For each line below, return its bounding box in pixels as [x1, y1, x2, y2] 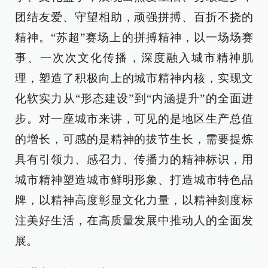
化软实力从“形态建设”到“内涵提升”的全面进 [15, 92, 253, 105]
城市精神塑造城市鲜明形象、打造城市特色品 [15, 173, 253, 186]
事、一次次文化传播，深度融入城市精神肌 [15, 51, 253, 64]
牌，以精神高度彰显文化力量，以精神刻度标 [15, 193, 253, 206]
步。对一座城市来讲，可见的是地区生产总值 [15, 112, 253, 125]
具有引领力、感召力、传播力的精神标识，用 [15, 153, 253, 166]
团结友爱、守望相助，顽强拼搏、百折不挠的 [15, 10, 253, 23]
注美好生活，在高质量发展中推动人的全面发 [15, 214, 253, 227]
